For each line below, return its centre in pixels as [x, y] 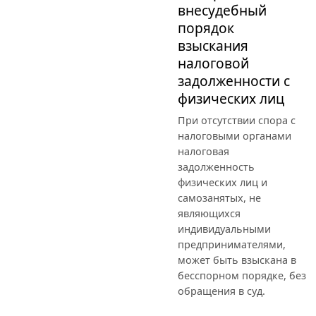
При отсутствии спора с [237, 120]
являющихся [209, 213]
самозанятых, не [219, 197]
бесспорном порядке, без [242, 275]
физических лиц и [223, 182]
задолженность [216, 166]
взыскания [213, 45]
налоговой [213, 63]
